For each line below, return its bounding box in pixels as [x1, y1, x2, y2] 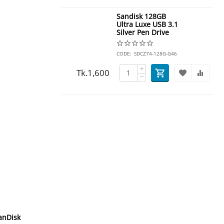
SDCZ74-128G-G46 [133, 50, 177, 57]
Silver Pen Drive [116, 27, 169, 37]
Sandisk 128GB [116, 11, 166, 21]
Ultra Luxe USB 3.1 [116, 19, 178, 29]
